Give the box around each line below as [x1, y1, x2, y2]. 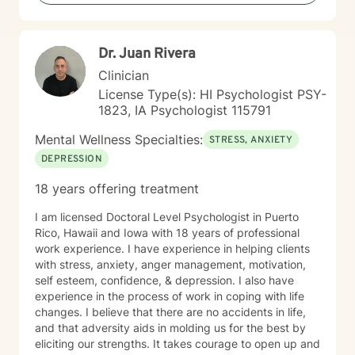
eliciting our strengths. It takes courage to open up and [35, 337, 320, 350]
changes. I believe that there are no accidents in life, [35, 305, 306, 319]
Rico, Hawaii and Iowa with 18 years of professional [35, 226, 300, 239]
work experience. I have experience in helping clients [35, 242, 310, 255]
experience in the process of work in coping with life [35, 289, 304, 303]
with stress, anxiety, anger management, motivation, [35, 258, 306, 271]
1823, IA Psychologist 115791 [98, 102, 271, 118]
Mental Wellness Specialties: [35, 132, 203, 147]
